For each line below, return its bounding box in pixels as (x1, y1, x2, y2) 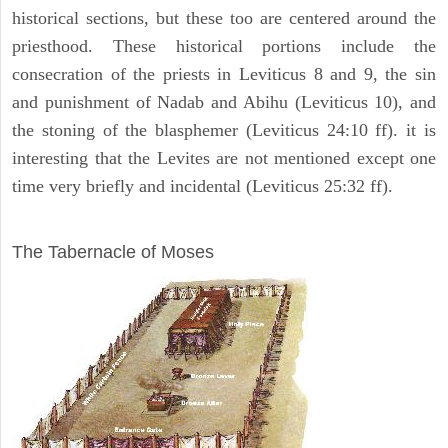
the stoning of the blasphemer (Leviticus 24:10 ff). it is (12, 120, 436, 141)
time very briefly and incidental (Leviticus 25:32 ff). (12, 176, 398, 197)
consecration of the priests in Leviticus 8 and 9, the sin (12, 64, 436, 85)
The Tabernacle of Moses (12, 242, 214, 263)
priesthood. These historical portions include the (12, 36, 436, 57)
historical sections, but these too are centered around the (12, 8, 436, 29)
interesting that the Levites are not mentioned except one (12, 148, 436, 169)
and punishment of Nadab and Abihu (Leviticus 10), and (12, 92, 436, 113)
